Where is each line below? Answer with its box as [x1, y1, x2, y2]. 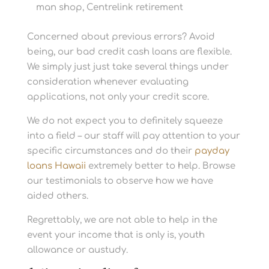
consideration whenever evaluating [26, 77, 189, 87]
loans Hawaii [26, 161, 86, 171]
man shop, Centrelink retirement [35, 2, 183, 13]
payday [194, 146, 229, 156]
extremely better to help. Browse [85, 161, 235, 171]
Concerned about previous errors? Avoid [26, 32, 215, 42]
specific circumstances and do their [26, 146, 195, 156]
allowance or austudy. [26, 245, 128, 255]
